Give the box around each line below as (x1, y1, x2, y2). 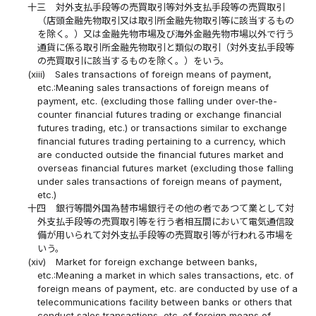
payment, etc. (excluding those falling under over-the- (37, 95, 277, 107)
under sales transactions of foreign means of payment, (37, 176, 282, 188)
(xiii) (28, 68, 46, 80)
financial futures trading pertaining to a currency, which (37, 135, 286, 147)
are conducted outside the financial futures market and (37, 149, 284, 161)
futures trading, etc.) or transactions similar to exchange (37, 122, 287, 134)
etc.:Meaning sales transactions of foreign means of (37, 82, 269, 94)
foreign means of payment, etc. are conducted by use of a (37, 283, 298, 295)
